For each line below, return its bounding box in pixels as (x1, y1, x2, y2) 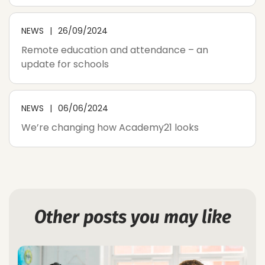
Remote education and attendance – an (21, 43, 208, 57)
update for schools (21, 57, 109, 72)
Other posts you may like (34, 206, 231, 228)
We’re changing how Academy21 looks (21, 121, 199, 135)
